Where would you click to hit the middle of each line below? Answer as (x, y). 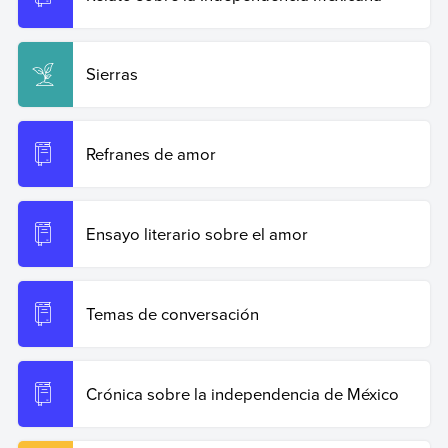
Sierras (111, 74)
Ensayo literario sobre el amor (196, 234)
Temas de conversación (172, 313)
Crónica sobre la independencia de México (242, 393)
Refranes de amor (150, 154)
